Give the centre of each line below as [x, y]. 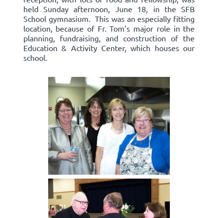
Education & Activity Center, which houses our [109, 48]
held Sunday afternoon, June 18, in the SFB [109, 9]
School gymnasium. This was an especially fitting [109, 19]
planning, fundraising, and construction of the [109, 38]
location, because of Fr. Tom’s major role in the [109, 28]
